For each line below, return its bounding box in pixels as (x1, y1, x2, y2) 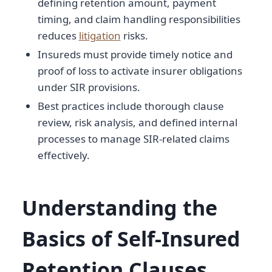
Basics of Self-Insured (22, 225, 240, 253)
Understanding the (22, 194, 217, 222)
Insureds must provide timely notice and (37, 47, 233, 62)
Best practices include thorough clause (37, 99, 224, 114)
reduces (37, 28, 79, 42)
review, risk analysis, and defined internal (37, 115, 237, 130)
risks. (120, 28, 148, 42)
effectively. (37, 148, 90, 163)
